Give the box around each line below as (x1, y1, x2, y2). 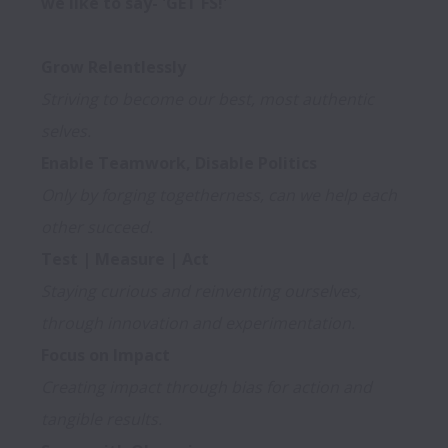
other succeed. (41, 216, 153, 239)
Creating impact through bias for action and (41, 376, 372, 399)
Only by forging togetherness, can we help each (41, 184, 397, 207)
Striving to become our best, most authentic (41, 88, 374, 111)
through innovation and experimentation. (41, 312, 355, 335)
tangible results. (41, 408, 162, 431)
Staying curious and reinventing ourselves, (41, 280, 361, 303)
